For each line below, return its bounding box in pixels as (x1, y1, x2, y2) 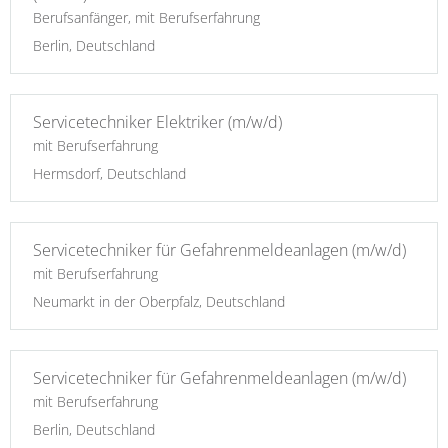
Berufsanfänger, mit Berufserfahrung (33, 8, 260, 28)
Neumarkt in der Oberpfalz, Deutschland (33, 292, 285, 312)
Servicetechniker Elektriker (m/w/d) (33, 111, 282, 134)
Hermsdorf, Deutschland (33, 164, 186, 184)
